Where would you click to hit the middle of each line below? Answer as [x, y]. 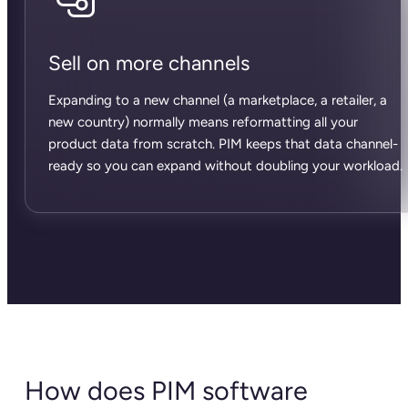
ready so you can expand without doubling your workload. [225, 165]
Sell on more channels [148, 63]
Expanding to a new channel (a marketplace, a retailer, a [217, 100]
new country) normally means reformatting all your [203, 122]
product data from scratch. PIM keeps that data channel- [223, 143]
